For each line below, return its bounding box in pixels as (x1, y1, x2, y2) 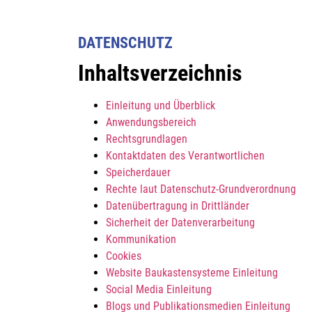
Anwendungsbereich (106, 116, 196, 129)
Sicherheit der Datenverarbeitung (106, 216, 255, 229)
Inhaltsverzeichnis (78, 60, 242, 86)
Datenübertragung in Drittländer (106, 199, 249, 212)
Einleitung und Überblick (106, 99, 215, 112)
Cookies (106, 249, 141, 263)
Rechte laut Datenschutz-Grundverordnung (106, 182, 296, 196)
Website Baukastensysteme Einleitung (106, 266, 278, 279)
